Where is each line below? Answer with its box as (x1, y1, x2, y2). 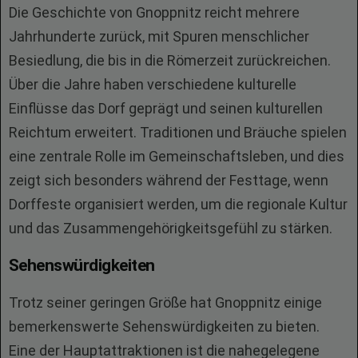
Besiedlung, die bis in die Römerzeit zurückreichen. (9, 52, 331, 69)
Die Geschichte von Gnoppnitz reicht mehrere (9, 4, 300, 21)
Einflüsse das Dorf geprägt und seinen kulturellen (9, 100, 323, 117)
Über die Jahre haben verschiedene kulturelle (9, 76, 296, 93)
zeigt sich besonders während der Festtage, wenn (9, 172, 328, 189)
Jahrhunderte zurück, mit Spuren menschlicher (9, 28, 309, 45)
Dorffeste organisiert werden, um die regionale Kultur (9, 196, 348, 213)
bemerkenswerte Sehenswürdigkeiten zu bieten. (9, 318, 320, 335)
